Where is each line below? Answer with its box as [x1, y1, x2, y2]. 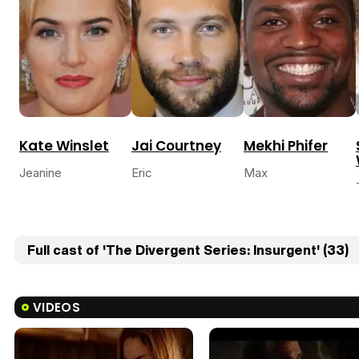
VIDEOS [33, 299, 80, 317]
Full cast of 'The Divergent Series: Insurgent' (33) [27, 240, 349, 260]
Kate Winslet [19, 136, 109, 156]
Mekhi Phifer [244, 136, 328, 156]
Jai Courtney [131, 136, 221, 156]
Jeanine [19, 165, 62, 181]
